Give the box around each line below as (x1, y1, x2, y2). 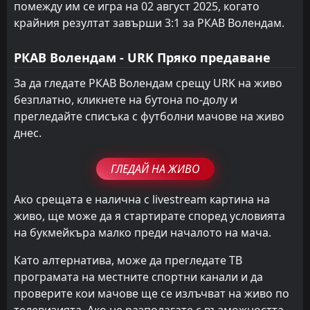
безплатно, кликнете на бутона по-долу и (14, 91, 237, 107)
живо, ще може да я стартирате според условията (14, 208, 285, 224)
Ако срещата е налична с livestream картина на (14, 191, 270, 207)
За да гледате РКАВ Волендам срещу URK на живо (14, 75, 282, 91)
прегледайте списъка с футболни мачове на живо (14, 108, 284, 124)
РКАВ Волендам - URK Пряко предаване (14, 48, 271, 66)
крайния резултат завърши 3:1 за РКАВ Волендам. (14, 15, 284, 30)
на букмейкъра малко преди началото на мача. (14, 224, 271, 240)
